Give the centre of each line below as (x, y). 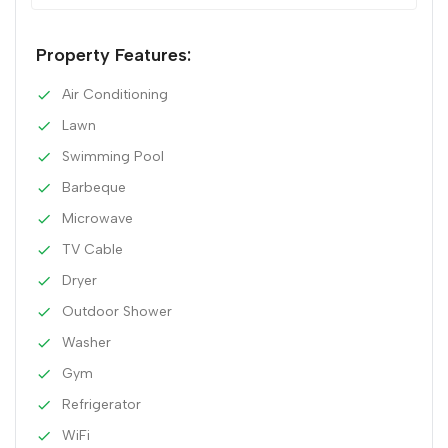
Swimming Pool (113, 157)
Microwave (97, 219)
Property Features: (113, 55)
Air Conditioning (115, 95)
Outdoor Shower (117, 312)
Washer (86, 343)
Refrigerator (101, 405)
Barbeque (94, 188)
